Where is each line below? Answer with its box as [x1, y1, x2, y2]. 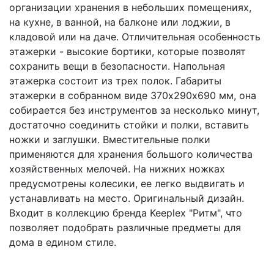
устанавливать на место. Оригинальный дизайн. [9, 192, 244, 205]
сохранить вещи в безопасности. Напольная [9, 60, 225, 73]
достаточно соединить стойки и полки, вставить [9, 119, 249, 131]
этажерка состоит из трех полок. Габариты [9, 75, 221, 87]
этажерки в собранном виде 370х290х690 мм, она [9, 89, 256, 102]
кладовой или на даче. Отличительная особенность [9, 31, 261, 43]
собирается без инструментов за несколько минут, [9, 104, 259, 117]
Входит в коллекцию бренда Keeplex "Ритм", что [9, 207, 242, 220]
